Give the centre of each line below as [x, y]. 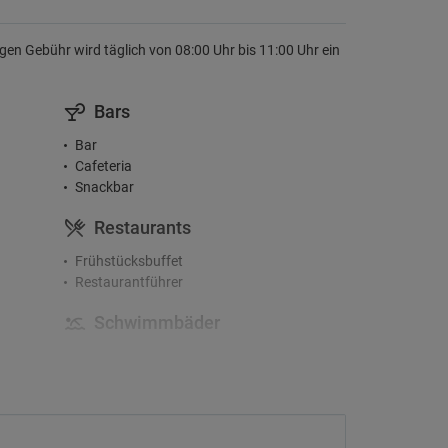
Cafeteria [103, 166]
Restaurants [142, 227]
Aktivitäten [137, 396]
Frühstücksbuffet [128, 261]
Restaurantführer [128, 282]
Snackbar [104, 187]
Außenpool [108, 356]
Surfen [95, 430]
